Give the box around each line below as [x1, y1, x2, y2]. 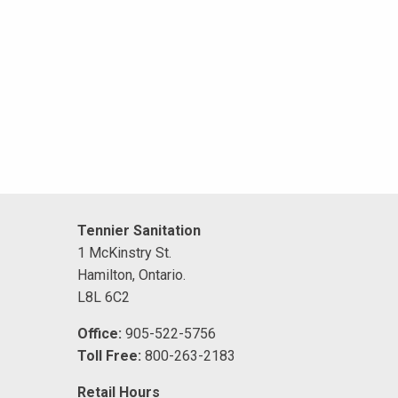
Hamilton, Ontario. [77, 267, 186, 284]
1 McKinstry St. [77, 244, 171, 262]
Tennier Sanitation [77, 222, 201, 240]
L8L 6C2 [77, 289, 130, 306]
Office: [77, 325, 122, 343]
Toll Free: [77, 347, 141, 365]
